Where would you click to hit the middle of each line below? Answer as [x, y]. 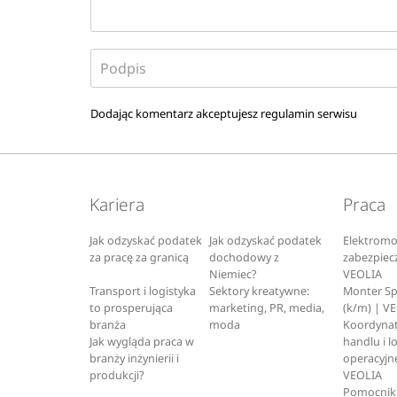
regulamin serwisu [309, 113]
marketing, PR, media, [267, 307]
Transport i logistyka [142, 291]
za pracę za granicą [139, 257]
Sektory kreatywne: [260, 291]
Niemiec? [233, 274]
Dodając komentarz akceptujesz [176, 113]
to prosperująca [131, 307]
